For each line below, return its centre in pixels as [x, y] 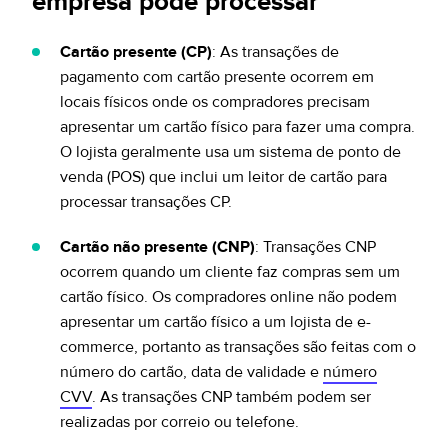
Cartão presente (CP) [136, 52]
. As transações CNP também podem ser [231, 397]
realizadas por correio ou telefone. [179, 422]
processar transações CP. [146, 202]
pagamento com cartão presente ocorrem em [217, 77]
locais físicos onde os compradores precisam [215, 102]
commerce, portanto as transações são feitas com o [238, 347]
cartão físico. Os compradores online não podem [228, 297]
